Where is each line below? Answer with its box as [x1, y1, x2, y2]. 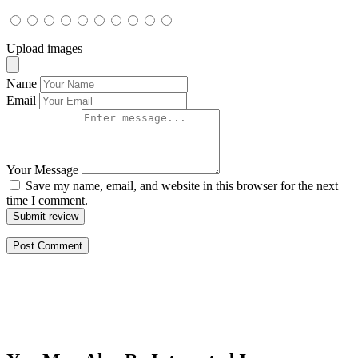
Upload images [6, 41, 82, 55]
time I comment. [6, 193, 88, 207]
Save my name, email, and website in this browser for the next [26, 178, 338, 193]
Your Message [6, 162, 78, 177]
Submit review [13, 209, 78, 222]
